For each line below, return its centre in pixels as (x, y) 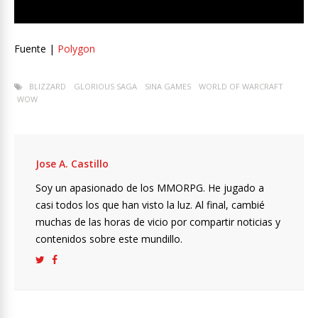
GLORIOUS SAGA (105, 87)
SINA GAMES (168, 87)
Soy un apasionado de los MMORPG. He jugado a (150, 188)
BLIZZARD (48, 87)
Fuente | (36, 49)
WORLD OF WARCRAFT (241, 87)
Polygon (76, 49)
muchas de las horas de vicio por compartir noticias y (158, 222)
